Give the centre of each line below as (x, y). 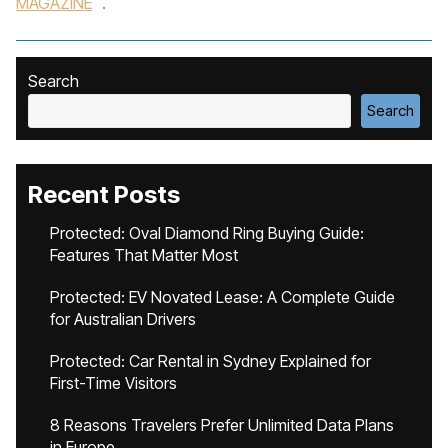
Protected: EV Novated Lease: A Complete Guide (222, 297)
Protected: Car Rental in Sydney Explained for (210, 361)
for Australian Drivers (123, 319)
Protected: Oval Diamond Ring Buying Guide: (207, 233)
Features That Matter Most (144, 255)
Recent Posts (104, 194)
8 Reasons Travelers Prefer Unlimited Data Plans (222, 425)
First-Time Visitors (113, 383)
